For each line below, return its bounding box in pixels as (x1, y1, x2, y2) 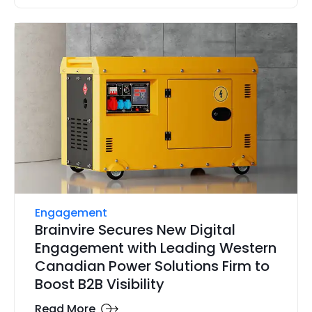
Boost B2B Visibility (34, 274, 164, 295)
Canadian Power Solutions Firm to (34, 256, 270, 276)
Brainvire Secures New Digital (34, 220, 235, 240)
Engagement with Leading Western (34, 238, 276, 258)
